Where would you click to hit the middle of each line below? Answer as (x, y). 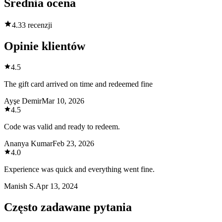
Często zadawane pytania (68, 207)
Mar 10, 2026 (63, 101)
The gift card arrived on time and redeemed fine (78, 84)
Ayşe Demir (23, 101)
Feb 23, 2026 (73, 143)
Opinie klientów (45, 46)
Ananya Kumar (28, 143)
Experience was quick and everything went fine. (79, 169)
